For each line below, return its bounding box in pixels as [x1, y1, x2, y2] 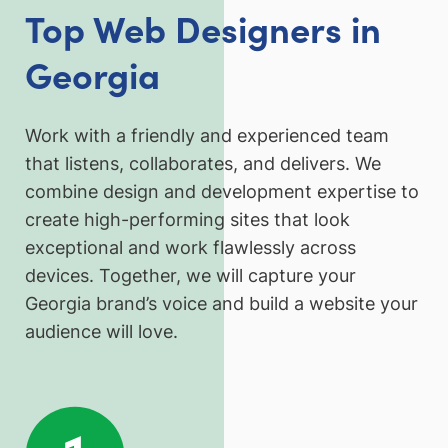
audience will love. [25, 320, 178, 342]
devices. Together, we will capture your [25, 264, 356, 286]
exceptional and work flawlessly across [25, 236, 356, 258]
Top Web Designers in [25, 2, 381, 52]
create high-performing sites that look [25, 208, 350, 230]
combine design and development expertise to [25, 180, 419, 202]
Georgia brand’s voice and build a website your [25, 292, 418, 314]
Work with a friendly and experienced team [25, 124, 389, 146]
